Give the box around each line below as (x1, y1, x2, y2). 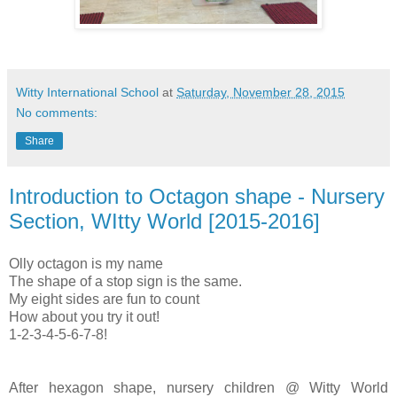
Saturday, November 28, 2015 (176, 85, 345, 100)
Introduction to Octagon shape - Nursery (9, 184, 385, 209)
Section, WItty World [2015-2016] (9, 209, 320, 234)
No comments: (16, 105, 97, 121)
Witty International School (16, 85, 159, 100)
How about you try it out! (9, 309, 160, 324)
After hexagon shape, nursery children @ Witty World (9, 380, 388, 395)
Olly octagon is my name (9, 256, 163, 271)
